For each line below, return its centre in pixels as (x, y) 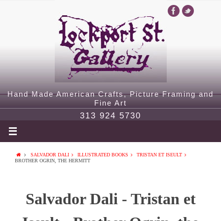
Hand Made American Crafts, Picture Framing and (110, 94)
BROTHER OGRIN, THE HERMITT (53, 161)
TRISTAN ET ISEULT (159, 155)
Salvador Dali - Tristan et (110, 199)
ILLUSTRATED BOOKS (103, 155)
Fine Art (110, 103)
